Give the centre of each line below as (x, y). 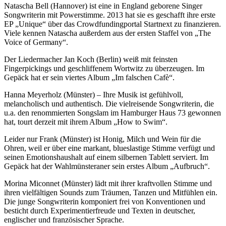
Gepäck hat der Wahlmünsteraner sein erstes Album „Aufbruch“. (107, 166)
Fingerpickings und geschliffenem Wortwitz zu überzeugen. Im (104, 68)
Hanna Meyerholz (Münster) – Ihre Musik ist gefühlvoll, (94, 94)
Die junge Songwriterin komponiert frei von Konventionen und (105, 201)
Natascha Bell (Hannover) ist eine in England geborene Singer (103, 6)
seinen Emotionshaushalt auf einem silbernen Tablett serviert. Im (106, 157)
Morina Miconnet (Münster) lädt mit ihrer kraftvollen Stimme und (108, 183)
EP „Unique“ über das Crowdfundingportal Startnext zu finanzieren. (112, 24)
